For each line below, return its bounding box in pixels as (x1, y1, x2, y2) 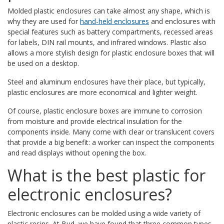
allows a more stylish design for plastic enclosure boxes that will (7, 47, 214, 57)
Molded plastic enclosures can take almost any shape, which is (7, 5, 210, 15)
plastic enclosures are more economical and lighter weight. (7, 87, 197, 97)
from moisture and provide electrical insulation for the (7, 116, 182, 126)
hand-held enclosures (80, 16, 149, 26)
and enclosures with (149, 16, 215, 26)
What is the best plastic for (7, 164, 205, 186)
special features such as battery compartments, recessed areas (7, 26, 213, 36)
